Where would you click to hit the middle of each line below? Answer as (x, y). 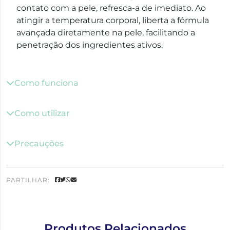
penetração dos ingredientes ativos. (90, 45)
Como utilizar (42, 113)
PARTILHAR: (28, 180)
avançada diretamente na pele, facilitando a (106, 32)
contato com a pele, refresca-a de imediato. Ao (111, 8)
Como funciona (46, 83)
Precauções (39, 143)
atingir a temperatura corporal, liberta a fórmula (113, 20)
